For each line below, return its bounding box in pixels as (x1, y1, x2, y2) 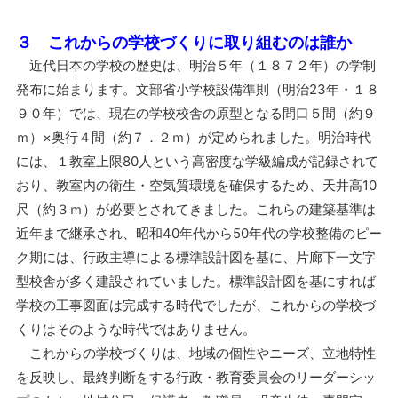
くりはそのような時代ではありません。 (15, 320, 256, 338)
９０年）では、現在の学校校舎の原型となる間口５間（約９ (15, 104, 376, 122)
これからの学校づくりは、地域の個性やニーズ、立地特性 (15, 344, 376, 362)
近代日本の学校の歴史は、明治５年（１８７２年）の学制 (15, 56, 376, 74)
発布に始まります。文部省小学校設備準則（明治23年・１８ (15, 80, 379, 98)
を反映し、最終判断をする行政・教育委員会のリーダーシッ (15, 368, 376, 386)
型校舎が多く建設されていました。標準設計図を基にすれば (15, 272, 376, 290)
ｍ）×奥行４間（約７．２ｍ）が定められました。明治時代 (15, 128, 371, 146)
